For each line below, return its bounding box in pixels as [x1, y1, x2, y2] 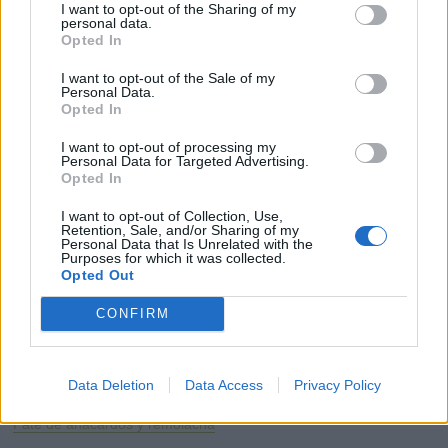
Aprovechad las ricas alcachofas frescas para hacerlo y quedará [13, 362, 435, 379]
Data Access [184, 376, 263, 393]
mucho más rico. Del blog [13, 389, 179, 406]
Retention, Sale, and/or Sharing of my [61, 221, 299, 238]
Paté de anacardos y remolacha [13, 416, 216, 433]
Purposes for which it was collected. [61, 249, 286, 266]
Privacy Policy [293, 376, 381, 393]
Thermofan [178, 389, 249, 406]
